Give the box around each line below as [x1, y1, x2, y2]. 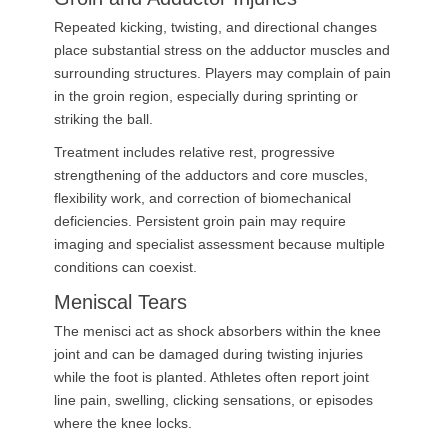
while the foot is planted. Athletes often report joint [54, 369, 369, 385]
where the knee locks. [54, 415, 192, 431]
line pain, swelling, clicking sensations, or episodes [54, 392, 373, 408]
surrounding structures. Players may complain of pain [54, 65, 391, 81]
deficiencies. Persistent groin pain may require [54, 213, 346, 229]
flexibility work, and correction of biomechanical [54, 190, 351, 206]
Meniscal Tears [54, 291, 187, 313]
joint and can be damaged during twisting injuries [54, 346, 363, 362]
